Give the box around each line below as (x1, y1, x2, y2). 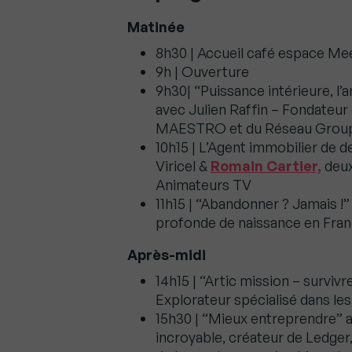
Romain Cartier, (211, 157, 321, 175)
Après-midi (127, 246, 206, 264)
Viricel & (156, 157, 211, 175)
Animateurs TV (156, 176, 251, 194)
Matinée (127, 18, 185, 36)
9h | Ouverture (156, 63, 249, 81)
